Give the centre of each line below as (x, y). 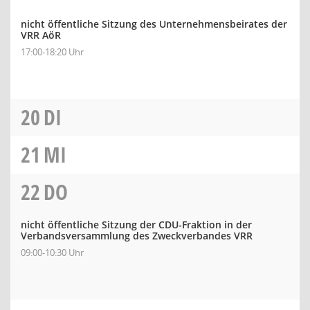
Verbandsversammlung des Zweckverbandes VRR (137, 236)
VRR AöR (41, 35)
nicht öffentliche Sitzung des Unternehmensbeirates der (154, 24)
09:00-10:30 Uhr (52, 253)
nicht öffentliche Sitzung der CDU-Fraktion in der (136, 225)
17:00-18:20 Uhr (52, 52)
